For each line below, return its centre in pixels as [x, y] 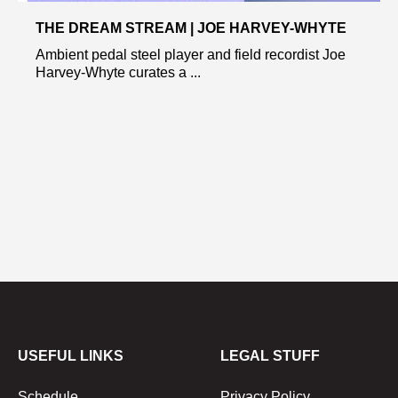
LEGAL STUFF [270, 355]
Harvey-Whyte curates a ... [118, 72]
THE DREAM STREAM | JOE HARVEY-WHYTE [191, 28]
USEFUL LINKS [71, 355]
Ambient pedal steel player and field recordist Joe [191, 54]
